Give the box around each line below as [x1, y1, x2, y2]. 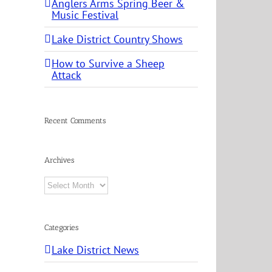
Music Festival [52, 7, 118, 22]
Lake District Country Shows [52, 32, 183, 46]
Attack [52, 67, 81, 82]
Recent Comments [44, 115, 106, 125]
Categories [44, 222, 78, 232]
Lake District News [52, 243, 139, 257]
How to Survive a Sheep [52, 56, 165, 70]
